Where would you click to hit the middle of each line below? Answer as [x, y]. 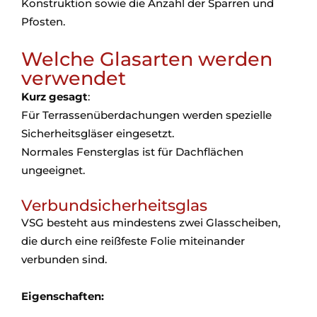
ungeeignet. [53, 170]
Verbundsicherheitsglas [114, 206]
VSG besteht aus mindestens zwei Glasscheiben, [151, 223]
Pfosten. [43, 22]
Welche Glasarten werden [147, 59]
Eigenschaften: [63, 296]
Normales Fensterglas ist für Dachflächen [132, 152]
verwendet [74, 78]
